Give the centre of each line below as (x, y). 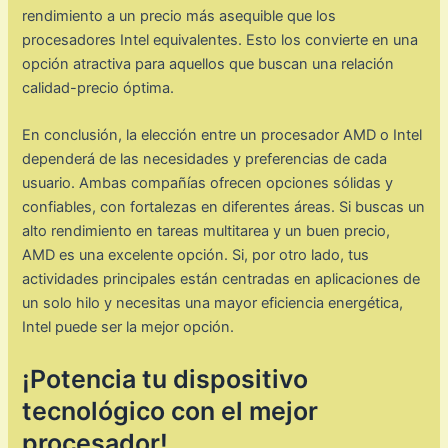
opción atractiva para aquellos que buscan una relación (208, 63)
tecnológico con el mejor (170, 410)
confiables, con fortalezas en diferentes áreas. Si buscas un (224, 207)
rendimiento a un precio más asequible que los (179, 15)
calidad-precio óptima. (98, 87)
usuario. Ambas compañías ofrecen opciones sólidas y (208, 183)
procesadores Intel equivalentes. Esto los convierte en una (220, 39)
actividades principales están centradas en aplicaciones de (221, 279)
